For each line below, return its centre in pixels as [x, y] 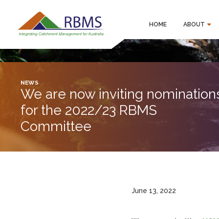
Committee [56, 126]
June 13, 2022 [153, 191]
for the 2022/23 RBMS [89, 110]
